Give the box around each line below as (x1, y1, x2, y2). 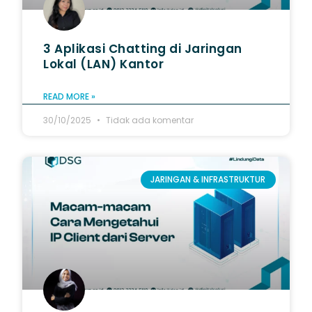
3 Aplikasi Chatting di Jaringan (43, 40, 242, 57)
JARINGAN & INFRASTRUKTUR (150, 173, 266, 185)
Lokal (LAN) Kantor (43, 55, 164, 72)
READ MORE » (43, 90, 96, 102)
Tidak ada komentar (104, 114, 194, 126)
